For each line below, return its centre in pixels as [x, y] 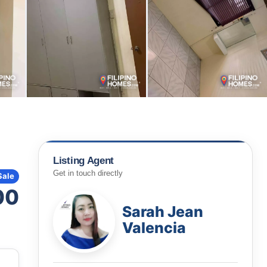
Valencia [154, 227]
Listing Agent [84, 161]
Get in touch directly [88, 173]
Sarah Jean [163, 211]
